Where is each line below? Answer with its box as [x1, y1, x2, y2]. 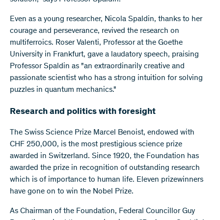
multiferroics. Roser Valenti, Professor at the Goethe [10, 39, 183, 47]
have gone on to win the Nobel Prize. [10, 188, 134, 196]
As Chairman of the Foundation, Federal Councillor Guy [10, 207, 195, 216]
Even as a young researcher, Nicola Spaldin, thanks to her [10, 15, 202, 24]
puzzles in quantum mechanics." [10, 86, 116, 94]
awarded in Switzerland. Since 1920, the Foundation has [10, 152, 199, 161]
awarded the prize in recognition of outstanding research [10, 164, 200, 172]
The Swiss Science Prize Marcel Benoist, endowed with [10, 129, 194, 137]
